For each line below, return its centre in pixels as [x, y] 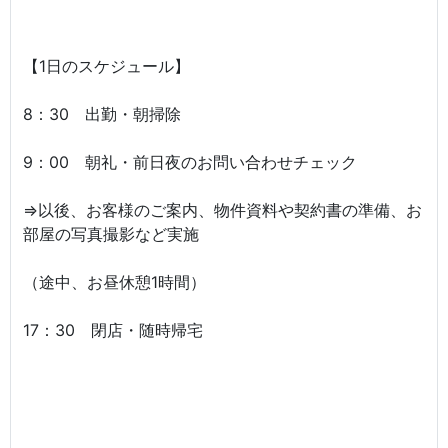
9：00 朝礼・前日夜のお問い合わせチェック [190, 162]
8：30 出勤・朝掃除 [102, 114]
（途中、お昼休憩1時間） [114, 282]
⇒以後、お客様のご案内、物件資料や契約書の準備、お [222, 210]
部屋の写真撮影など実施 [111, 234]
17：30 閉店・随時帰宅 [113, 330]
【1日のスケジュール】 [106, 66]
